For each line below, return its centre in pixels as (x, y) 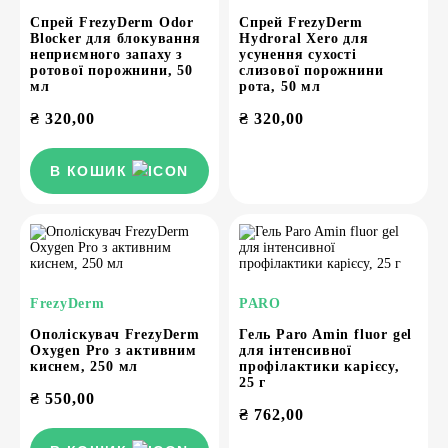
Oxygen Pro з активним (113, 350)
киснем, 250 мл (84, 366)
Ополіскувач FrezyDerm (115, 334)
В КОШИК (89, 171)
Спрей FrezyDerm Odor (112, 22)
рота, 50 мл (280, 86)
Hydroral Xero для (304, 38)
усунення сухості (298, 54)
